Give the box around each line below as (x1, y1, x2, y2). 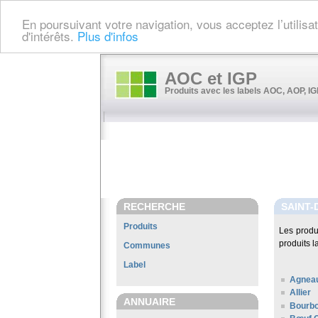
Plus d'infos (77, 26, 138, 45)
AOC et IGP (165, 69, 257, 88)
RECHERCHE (124, 201, 185, 212)
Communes (124, 241, 170, 251)
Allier (290, 287, 311, 298)
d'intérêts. (22, 26, 77, 45)
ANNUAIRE (124, 296, 175, 307)
